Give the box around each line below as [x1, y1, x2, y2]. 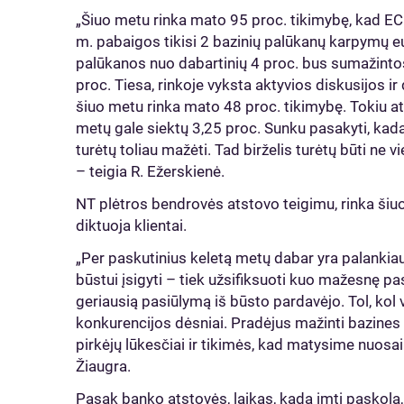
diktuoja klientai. [76, 216, 194, 234]
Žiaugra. [76, 357, 134, 375]
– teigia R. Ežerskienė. [76, 162, 228, 180]
